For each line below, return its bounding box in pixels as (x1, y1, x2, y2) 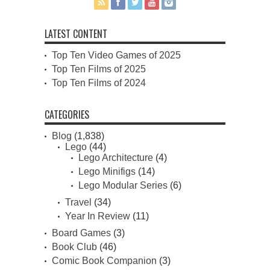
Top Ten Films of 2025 (52, 64, 146, 75)
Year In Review (65, 211, 130, 222)
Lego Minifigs (78, 166, 136, 177)
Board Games (52, 228, 111, 239)
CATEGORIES (45, 107, 89, 122)
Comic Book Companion (52, 256, 157, 266)
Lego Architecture (78, 152, 153, 163)
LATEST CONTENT (45, 27, 107, 42)
